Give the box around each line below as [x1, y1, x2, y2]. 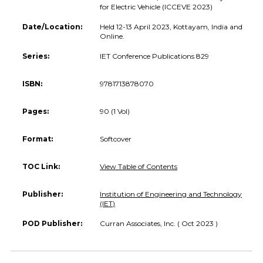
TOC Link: [22, 161, 60, 171]
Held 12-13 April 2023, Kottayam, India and [100, 22, 243, 31]
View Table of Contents [100, 161, 178, 171]
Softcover [100, 134, 132, 143]
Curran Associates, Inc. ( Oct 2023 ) [100, 218, 218, 228]
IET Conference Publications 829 [100, 51, 210, 60]
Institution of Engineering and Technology [100, 189, 242, 198]
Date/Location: [22, 22, 82, 31]
